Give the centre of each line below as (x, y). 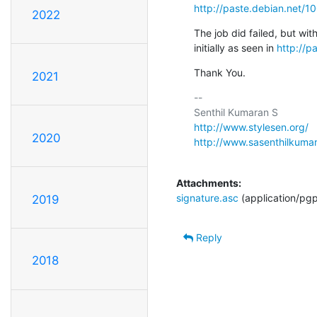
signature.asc (207, 197)
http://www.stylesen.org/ (251, 127)
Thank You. (220, 72)
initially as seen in (235, 47)
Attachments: (209, 183)
